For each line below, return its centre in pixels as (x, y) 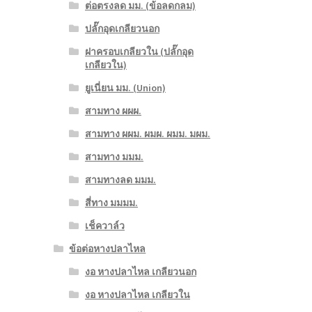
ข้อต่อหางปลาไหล (108, 249)
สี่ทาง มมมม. (111, 203)
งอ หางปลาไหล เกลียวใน (137, 295)
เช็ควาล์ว (104, 226)
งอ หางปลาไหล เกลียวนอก (140, 272)
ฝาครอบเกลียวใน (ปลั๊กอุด (139, 52)
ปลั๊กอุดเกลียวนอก (122, 29)
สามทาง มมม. (114, 157)
